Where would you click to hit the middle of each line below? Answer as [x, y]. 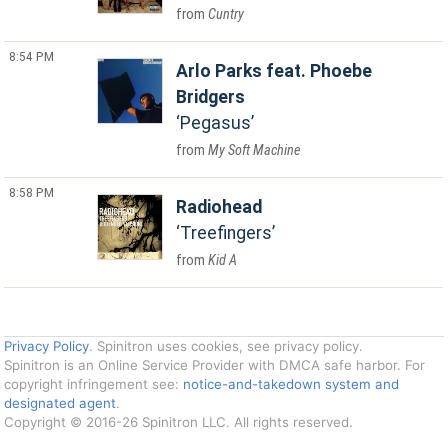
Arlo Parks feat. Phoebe [274, 71]
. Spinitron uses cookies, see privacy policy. [226, 345]
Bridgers [211, 97]
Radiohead [219, 207]
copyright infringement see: [94, 383]
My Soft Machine [255, 150]
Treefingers [226, 233]
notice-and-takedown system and [291, 383]
